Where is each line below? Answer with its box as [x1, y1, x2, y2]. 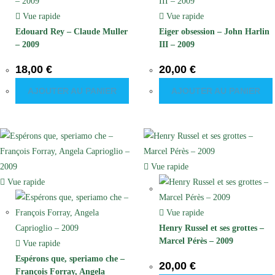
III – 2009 [159, 39, 195, 49]
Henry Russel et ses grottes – [159, 223, 264, 233]
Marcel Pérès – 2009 [159, 236, 233, 246]
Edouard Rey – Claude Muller [15, 26, 128, 36]
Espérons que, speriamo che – [15, 254, 125, 263]
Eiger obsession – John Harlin [159, 26, 269, 36]
